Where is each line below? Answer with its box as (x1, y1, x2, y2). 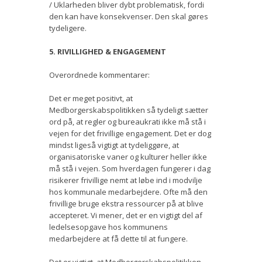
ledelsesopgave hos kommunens (49, 221, 168, 232)
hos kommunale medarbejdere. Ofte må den (49, 186, 208, 197)
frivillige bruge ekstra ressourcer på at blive (49, 198, 204, 209)
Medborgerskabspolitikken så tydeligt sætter (49, 104, 208, 115)
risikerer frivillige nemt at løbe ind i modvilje (49, 174, 202, 185)
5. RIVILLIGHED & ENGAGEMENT (49, 46, 166, 57)
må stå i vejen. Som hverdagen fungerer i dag (49, 163, 211, 174)
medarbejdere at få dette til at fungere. (49, 233, 188, 244)
